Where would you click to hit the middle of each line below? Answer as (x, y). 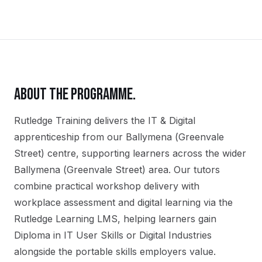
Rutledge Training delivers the (81, 120)
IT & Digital (172, 120)
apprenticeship (47, 137)
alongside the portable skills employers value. (115, 251)
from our (103, 137)
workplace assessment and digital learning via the (123, 202)
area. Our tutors (183, 170)
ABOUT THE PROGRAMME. (75, 94)
